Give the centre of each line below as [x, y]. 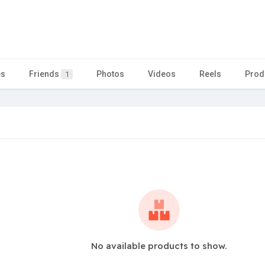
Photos [110, 74]
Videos [162, 74]
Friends [45, 74]
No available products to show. [159, 245]
